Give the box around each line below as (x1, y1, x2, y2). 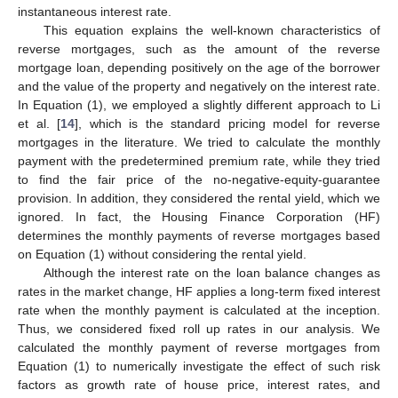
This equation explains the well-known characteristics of (43, 22, 380, 37)
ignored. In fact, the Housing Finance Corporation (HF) (18, 209, 380, 224)
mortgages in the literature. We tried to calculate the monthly (18, 134, 380, 149)
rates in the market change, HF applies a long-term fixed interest (18, 283, 380, 298)
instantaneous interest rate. (18, 4, 171, 19)
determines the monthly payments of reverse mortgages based (18, 227, 380, 243)
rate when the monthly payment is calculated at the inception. (18, 302, 380, 317)
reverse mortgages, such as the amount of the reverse (18, 41, 380, 56)
